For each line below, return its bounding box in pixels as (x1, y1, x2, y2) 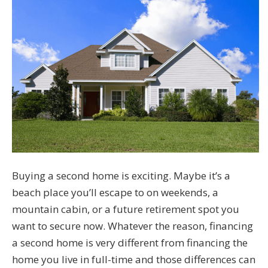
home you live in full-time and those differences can (12, 252, 255, 266)
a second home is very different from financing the (12, 235, 248, 249)
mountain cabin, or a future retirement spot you (12, 202, 239, 216)
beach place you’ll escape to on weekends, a (12, 185, 218, 199)
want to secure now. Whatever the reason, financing (12, 218, 253, 233)
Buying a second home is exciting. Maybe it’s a (12, 168, 230, 182)
